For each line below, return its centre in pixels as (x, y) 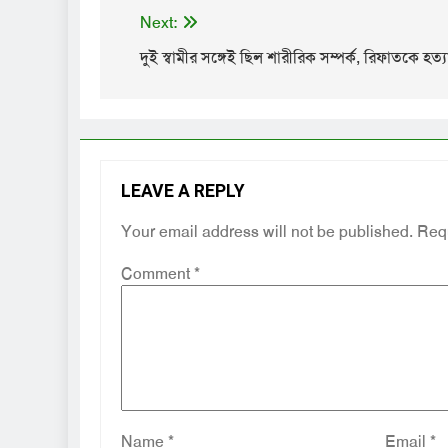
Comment (157, 273)
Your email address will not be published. (267, 231)
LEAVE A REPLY (183, 190)
